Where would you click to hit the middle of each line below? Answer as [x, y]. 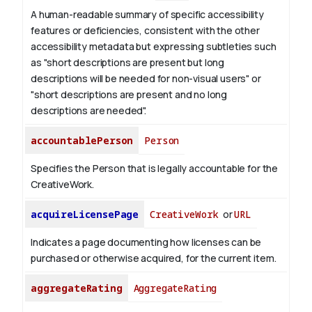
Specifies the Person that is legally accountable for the [155, 169]
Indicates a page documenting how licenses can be [146, 242]
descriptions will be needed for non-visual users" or [146, 79]
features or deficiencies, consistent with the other [145, 31]
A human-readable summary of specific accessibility [147, 15]
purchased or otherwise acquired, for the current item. [154, 258]
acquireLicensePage [85, 214]
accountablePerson [82, 141]
